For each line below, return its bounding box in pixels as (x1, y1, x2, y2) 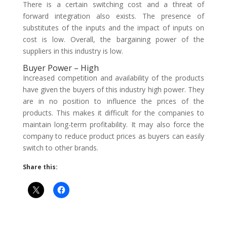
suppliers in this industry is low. (22, 46, 123, 56)
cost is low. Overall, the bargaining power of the (22, 34, 205, 44)
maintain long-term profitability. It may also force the (22, 120, 205, 129)
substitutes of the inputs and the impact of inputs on (22, 23, 205, 32)
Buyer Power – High (22, 62, 99, 73)
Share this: (22, 163, 58, 171)
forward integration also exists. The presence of (22, 11, 205, 21)
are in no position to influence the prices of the (22, 96, 205, 106)
